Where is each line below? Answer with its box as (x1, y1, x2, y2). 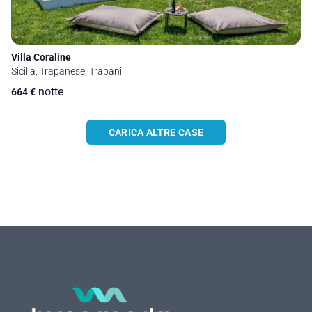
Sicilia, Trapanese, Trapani (11, 65, 122, 77)
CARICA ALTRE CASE (108, 127, 204, 139)
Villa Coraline (11, 52, 71, 63)
